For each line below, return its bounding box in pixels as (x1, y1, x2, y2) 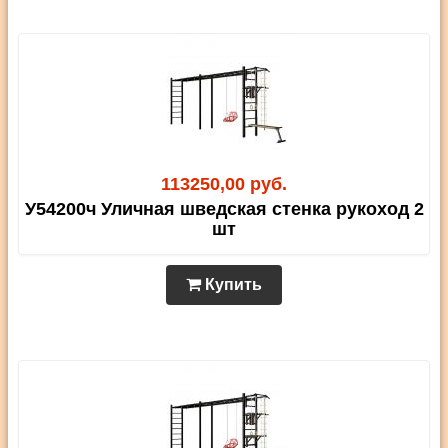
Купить (201, 276, 262, 294)
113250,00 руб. (161, 174, 287, 195)
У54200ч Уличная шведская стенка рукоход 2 (24, 199, 424, 220)
